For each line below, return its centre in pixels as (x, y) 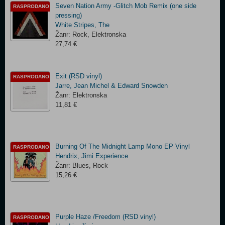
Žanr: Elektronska (81, 95)
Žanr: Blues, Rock (82, 165)
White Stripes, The (82, 25)
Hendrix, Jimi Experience (92, 156)
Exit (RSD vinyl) (79, 76)
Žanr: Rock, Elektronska (91, 34)
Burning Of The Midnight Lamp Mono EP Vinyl (123, 146)
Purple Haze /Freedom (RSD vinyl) (105, 217)
